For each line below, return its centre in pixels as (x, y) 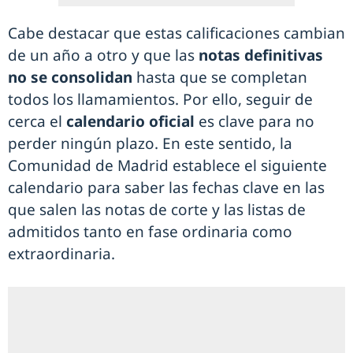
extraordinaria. (61, 253)
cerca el (37, 121)
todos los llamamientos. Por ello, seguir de (160, 99)
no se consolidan (70, 77)
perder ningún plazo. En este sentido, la (150, 143)
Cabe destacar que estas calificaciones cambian (176, 33)
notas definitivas (261, 55)
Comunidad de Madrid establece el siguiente (167, 165)
